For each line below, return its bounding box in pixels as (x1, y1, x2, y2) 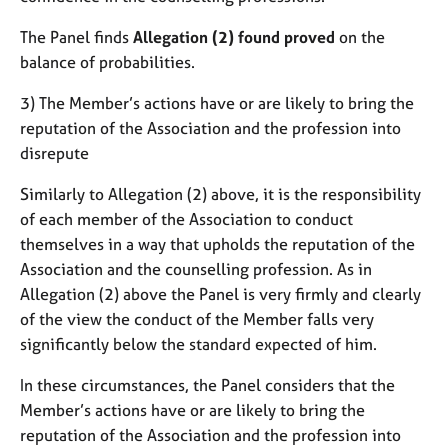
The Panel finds (20, 26, 133, 47)
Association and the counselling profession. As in (20, 258, 372, 279)
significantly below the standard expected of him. (20, 333, 377, 354)
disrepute (20, 142, 89, 163)
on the (335, 26, 385, 47)
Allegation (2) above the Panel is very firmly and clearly (20, 283, 421, 304)
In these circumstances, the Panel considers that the (20, 374, 395, 395)
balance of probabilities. (20, 51, 195, 72)
